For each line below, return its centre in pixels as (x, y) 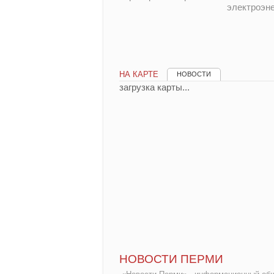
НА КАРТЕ (139, 75)
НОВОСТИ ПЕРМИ (171, 259)
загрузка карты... (154, 87)
